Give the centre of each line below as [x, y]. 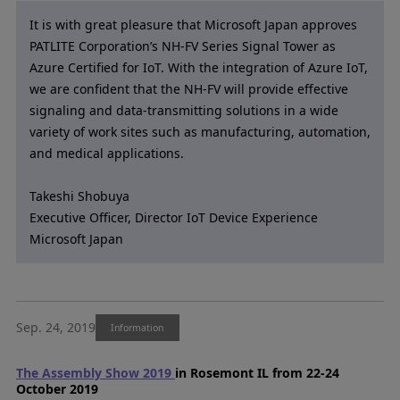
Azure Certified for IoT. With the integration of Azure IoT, [198, 67]
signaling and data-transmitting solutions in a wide [183, 110]
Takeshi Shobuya [79, 196]
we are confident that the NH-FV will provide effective [188, 88]
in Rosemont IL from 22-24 [257, 372]
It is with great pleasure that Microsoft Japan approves [193, 24]
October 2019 [57, 388]
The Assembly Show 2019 [95, 372]
